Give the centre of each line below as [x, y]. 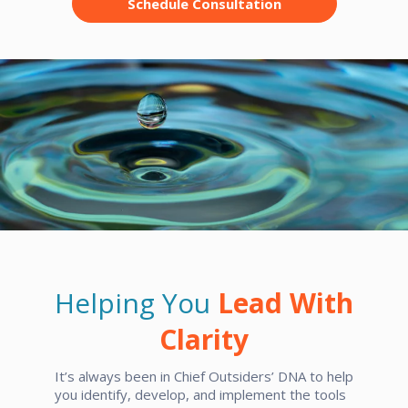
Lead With [286, 302]
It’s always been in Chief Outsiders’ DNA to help [204, 376]
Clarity [204, 339]
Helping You [136, 302]
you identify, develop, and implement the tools [200, 394]
